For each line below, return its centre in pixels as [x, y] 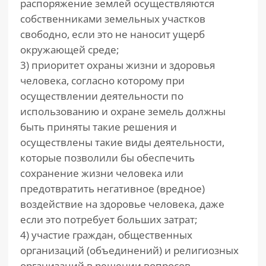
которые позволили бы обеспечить [107, 158]
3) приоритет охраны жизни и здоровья [118, 65]
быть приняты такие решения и [99, 127]
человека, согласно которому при [102, 80]
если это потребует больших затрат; [109, 219]
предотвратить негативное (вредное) [113, 189]
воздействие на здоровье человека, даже [122, 204]
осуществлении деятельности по [102, 96]
